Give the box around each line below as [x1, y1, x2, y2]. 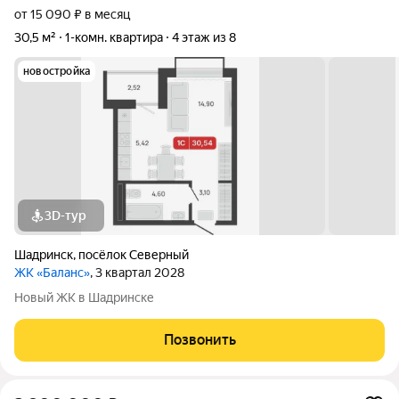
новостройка [23, 65, 91, 77]
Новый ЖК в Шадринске [14, 290, 154, 305]
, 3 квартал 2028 [90, 265, 184, 280]
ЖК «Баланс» [14, 265, 90, 280]
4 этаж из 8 [172, 30, 236, 45]
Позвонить [163, 331, 236, 348]
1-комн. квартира [65, 30, 163, 45]
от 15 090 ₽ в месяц [14, 7, 130, 21]
